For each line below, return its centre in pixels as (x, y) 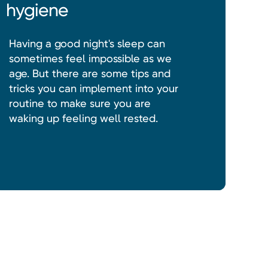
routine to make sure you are (80, 103)
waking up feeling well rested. (83, 118)
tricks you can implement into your (93, 89)
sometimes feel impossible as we (90, 59)
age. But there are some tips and (89, 74)
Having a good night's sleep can (87, 44)
